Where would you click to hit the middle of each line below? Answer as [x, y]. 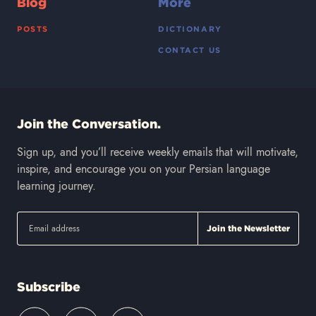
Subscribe [49, 287]
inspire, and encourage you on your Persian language [144, 169]
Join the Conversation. [89, 124]
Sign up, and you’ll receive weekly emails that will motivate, [158, 152]
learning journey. [56, 186]
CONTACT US [190, 50]
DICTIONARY [190, 29]
